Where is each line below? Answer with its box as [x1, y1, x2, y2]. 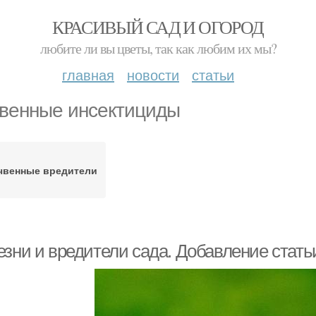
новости [127, 64, 179, 85]
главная [62, 64, 114, 85]
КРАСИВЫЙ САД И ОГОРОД [52, 15, 264, 39]
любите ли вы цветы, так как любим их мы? [39, 39, 276, 58]
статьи [192, 64, 234, 85]
